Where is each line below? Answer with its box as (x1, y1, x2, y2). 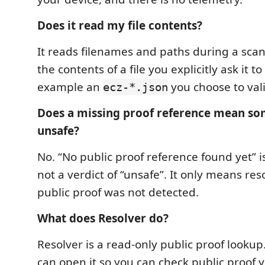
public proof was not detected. (37, 185, 199, 200)
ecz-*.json (103, 80, 168, 93)
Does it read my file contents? (37, 18, 202, 33)
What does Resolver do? (37, 211, 169, 226)
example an (37, 79, 103, 95)
